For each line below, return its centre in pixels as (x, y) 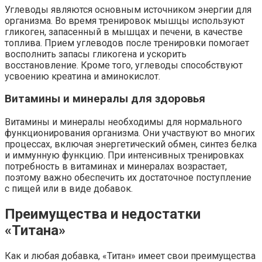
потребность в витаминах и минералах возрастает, (116, 167)
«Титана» (35, 230)
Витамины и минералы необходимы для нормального (123, 122)
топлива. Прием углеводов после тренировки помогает (127, 43)
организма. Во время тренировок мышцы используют (125, 20)
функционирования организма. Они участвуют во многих (130, 133)
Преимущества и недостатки (103, 214)
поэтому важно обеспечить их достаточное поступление (128, 178)
